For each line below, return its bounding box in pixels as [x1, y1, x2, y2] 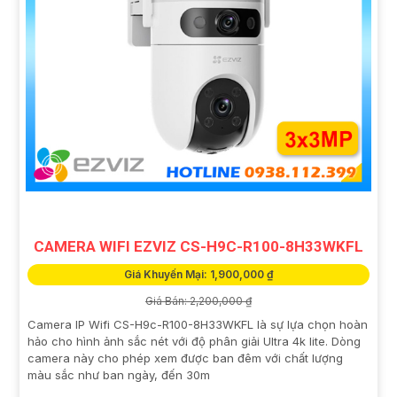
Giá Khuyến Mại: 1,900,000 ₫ [124, 268, 273, 282]
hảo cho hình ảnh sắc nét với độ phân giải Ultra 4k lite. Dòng [27, 334, 361, 349]
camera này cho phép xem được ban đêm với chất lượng [27, 351, 343, 366]
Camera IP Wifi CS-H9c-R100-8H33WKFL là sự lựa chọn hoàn [27, 317, 368, 332]
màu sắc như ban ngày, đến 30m [27, 368, 210, 383]
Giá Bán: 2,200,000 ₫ [145, 294, 252, 308]
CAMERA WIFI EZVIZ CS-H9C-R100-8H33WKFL [34, 237, 363, 256]
